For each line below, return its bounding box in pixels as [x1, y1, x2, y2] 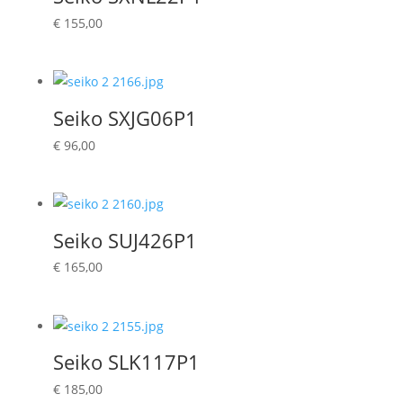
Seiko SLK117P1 [52, 348, 200, 376]
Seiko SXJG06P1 [52, 103, 197, 131]
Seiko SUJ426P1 [52, 226, 197, 254]
